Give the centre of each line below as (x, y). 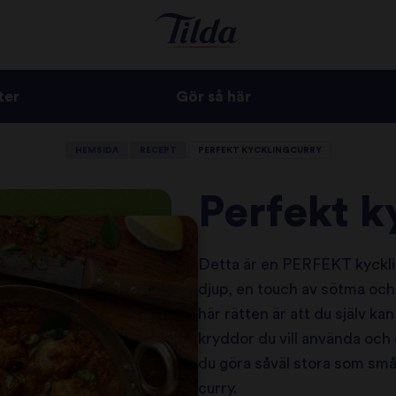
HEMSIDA (96, 151)
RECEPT (158, 151)
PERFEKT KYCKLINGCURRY (259, 151)
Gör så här (213, 97)
